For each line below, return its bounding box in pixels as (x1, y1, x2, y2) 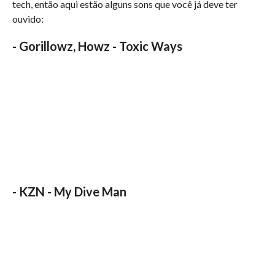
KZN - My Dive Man (19, 184, 126, 199)
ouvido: (12, 13, 44, 25)
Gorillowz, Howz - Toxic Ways (19, 39, 182, 53)
